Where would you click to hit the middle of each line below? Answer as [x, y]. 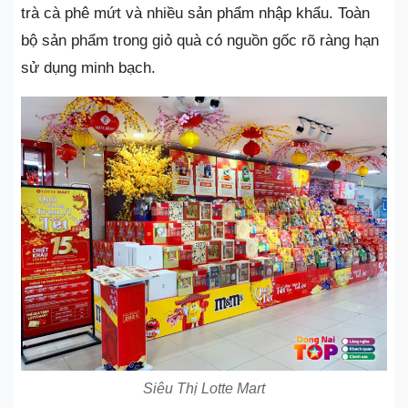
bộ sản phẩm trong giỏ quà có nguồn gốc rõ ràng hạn [200, 40]
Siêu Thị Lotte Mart [204, 388]
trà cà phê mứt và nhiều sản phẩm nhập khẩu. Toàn [195, 13]
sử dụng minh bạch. [88, 67]
